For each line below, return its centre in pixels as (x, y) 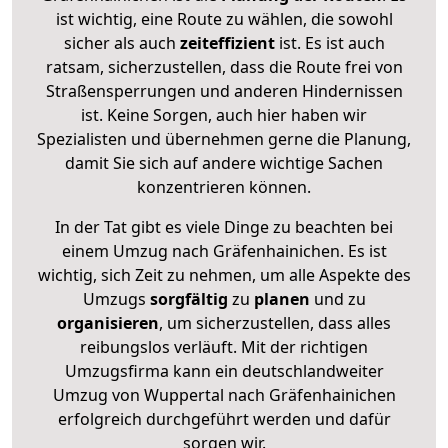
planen (281, 298)
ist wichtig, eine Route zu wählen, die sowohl (224, 18)
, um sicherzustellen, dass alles (275, 322)
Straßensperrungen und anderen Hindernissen (224, 90)
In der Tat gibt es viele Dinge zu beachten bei (224, 226)
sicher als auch (121, 42)
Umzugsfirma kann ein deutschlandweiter (224, 370)
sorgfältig (188, 298)
